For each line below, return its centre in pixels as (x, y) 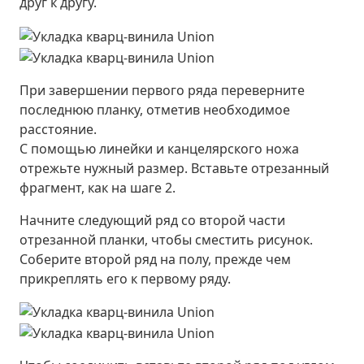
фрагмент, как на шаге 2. (97, 187)
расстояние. (58, 129)
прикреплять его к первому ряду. (125, 278)
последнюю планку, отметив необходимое (155, 109)
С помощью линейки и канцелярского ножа (159, 148)
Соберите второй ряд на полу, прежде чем (155, 259)
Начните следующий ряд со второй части (152, 220)
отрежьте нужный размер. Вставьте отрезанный (174, 168)
